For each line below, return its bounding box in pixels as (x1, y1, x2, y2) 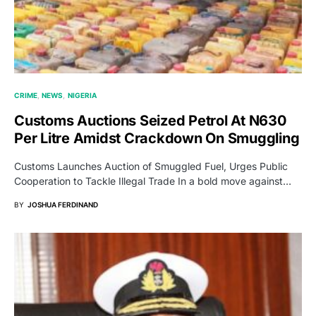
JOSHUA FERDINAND (28, 200, 98, 209)
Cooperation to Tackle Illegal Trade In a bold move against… (14, 175, 291, 188)
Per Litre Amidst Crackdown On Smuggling (14, 130, 300, 147)
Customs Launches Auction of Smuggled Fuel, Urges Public (14, 160, 288, 173)
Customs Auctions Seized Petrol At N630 (14, 112, 286, 130)
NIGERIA (67, 91, 97, 100)
